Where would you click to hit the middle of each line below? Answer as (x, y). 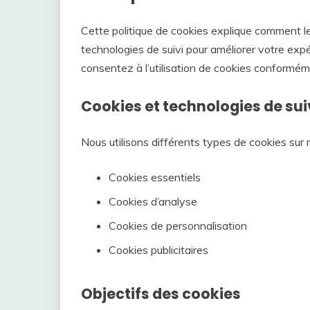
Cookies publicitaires (158, 249)
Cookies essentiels (155, 177)
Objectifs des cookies (161, 293)
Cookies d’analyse (153, 201)
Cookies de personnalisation (178, 225)
